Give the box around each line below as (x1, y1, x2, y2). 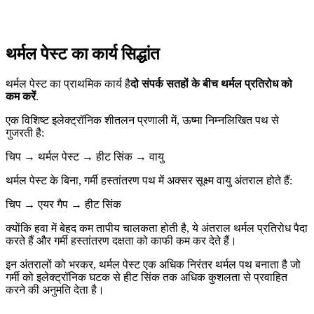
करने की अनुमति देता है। (6, 284, 104, 296)
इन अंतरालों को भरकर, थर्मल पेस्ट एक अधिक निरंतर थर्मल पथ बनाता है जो (6, 259, 301, 271)
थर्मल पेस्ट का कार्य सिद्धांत (6, 45, 160, 64)
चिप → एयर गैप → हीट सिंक (6, 198, 121, 211)
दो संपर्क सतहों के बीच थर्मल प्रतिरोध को (130, 78, 292, 90)
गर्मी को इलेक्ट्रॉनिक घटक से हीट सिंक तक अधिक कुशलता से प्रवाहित (6, 271, 287, 284)
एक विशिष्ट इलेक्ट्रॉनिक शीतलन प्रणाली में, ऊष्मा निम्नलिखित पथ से (6, 114, 279, 127)
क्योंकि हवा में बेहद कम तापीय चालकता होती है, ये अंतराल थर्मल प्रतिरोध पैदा (6, 222, 308, 235)
